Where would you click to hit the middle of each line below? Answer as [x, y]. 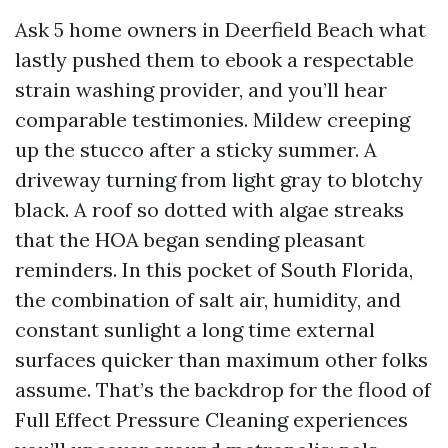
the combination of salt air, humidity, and [208, 299]
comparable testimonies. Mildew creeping [212, 119]
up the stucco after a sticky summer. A [196, 149]
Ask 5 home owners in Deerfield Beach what [220, 29]
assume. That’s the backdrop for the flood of [223, 389]
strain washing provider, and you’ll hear [201, 89]
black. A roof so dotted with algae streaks [209, 209]
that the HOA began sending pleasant [190, 239]
